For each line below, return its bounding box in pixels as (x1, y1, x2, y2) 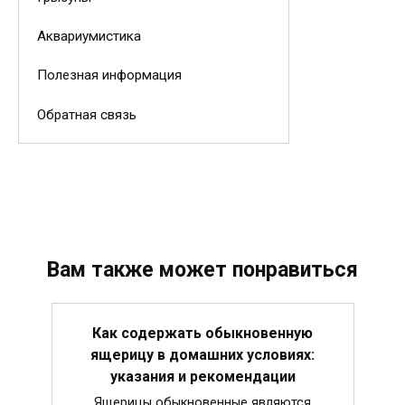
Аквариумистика (36, 28, 141, 45)
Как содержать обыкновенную (92, 324, 313, 342)
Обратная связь (36, 106, 137, 123)
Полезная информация (36, 67, 182, 84)
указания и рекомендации (109, 367, 296, 385)
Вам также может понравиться (47, 258, 358, 283)
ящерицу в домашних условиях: (90, 345, 315, 363)
